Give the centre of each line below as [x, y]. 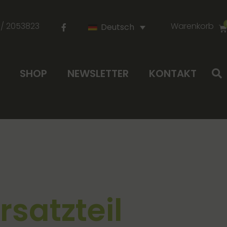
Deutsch [117, 27]
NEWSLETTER [98, 73]
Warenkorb [192, 26]
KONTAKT [173, 73]
